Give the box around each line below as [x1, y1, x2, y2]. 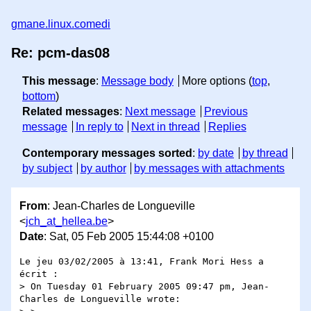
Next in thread [131, 121, 201, 133]
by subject [22, 162, 72, 174]
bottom [22, 90, 56, 102]
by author [80, 162, 126, 174]
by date [198, 147, 234, 159]
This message [22, 75, 96, 87]
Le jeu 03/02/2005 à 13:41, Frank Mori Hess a [19, 256, 264, 267]
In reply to [75, 121, 124, 133]
